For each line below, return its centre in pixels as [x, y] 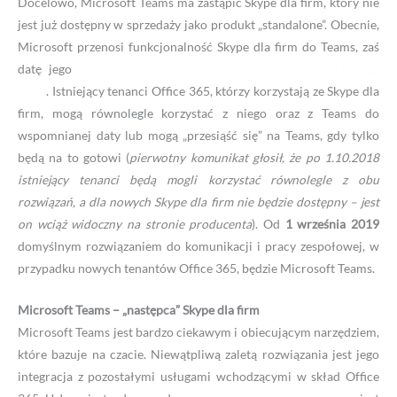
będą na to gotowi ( [74, 157]
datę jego [48, 68]
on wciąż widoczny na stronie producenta [135, 223]
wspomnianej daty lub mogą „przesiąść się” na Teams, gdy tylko [198, 135]
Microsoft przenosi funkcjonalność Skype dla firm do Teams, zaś [198, 46]
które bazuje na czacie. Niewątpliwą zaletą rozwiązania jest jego [198, 354]
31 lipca [355, 68]
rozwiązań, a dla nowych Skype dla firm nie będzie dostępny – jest [198, 201]
